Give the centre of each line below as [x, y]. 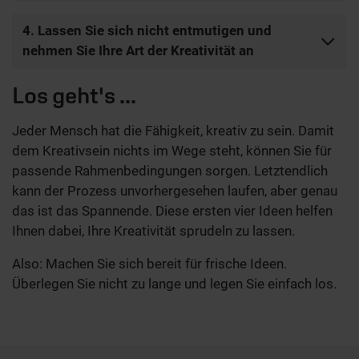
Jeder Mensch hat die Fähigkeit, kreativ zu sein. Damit [173, 130]
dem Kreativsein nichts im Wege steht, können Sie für [172, 150]
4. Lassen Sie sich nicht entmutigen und [147, 31]
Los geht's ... [74, 95]
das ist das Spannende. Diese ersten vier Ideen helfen [172, 210]
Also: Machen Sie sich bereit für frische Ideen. [149, 263]
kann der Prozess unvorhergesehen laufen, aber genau [175, 190]
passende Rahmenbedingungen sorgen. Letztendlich [170, 170]
